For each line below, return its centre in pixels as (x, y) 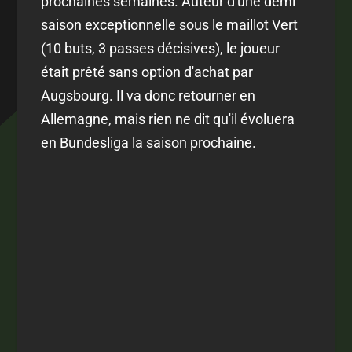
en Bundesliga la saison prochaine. (149, 142)
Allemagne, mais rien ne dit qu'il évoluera (168, 119)
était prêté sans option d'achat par (147, 71)
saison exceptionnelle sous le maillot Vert (170, 24)
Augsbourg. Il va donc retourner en (148, 95)
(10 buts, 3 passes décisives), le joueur (161, 48)
